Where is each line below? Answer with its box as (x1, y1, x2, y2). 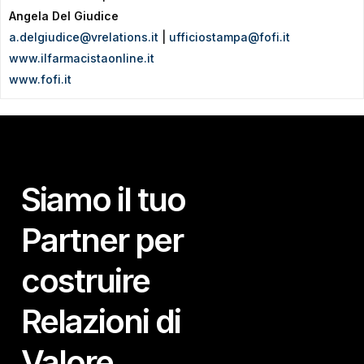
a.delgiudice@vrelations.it (9, 30, 158, 44)
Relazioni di (21, 301, 181, 342)
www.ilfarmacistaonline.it (9, 51, 154, 65)
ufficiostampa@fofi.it (169, 30, 290, 44)
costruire (21, 261, 150, 301)
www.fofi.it (9, 72, 71, 86)
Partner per (21, 220, 184, 261)
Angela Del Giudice (9, 9, 119, 23)
